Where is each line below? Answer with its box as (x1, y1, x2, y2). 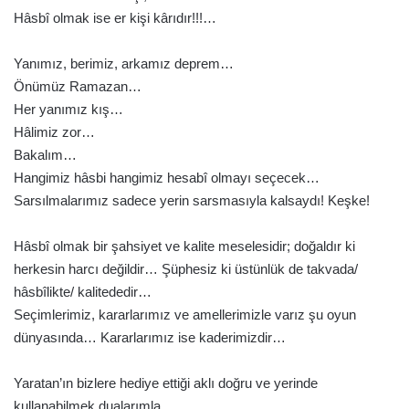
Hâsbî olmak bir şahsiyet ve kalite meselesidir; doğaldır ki (14, 237, 355, 254)
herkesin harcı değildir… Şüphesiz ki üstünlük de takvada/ (14, 260, 358, 277)
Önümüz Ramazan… (14, 78, 142, 94)
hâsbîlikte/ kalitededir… (14, 283, 152, 299)
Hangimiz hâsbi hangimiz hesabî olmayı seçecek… (14, 169, 320, 185)
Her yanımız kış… (14, 100, 123, 117)
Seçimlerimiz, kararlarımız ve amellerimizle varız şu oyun (14, 306, 356, 322)
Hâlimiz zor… (14, 123, 95, 140)
